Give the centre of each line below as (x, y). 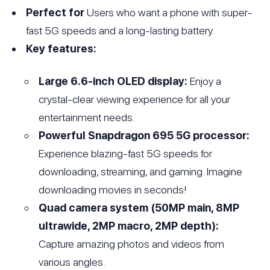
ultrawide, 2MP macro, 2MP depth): (129, 225)
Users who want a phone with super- (169, 12)
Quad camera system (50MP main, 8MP (139, 207)
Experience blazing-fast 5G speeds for (126, 153)
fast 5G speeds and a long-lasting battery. (120, 30)
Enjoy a (205, 81)
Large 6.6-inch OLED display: (113, 81)
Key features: (61, 48)
